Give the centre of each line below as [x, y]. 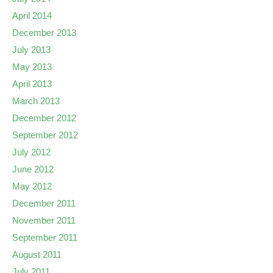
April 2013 [32, 84]
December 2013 [44, 33]
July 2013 [31, 50]
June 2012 [33, 169]
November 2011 [44, 220]
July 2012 [31, 152]
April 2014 [32, 16]
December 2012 [44, 118]
